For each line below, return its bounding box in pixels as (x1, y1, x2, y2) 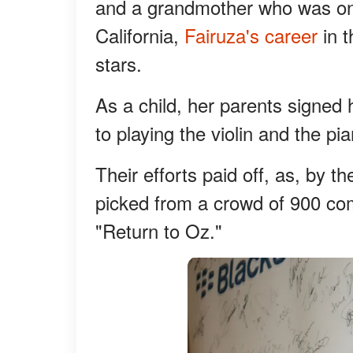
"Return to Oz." (95, 217, 222, 245)
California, (95, 21, 184, 50)
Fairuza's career (184, 21, 323, 50)
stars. (95, 50, 142, 78)
